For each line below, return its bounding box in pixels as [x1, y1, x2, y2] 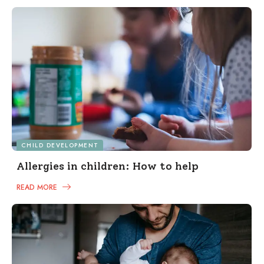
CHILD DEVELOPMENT [21, 141, 99, 150]
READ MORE [16, 182, 60, 193]
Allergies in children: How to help [16, 160, 199, 173]
